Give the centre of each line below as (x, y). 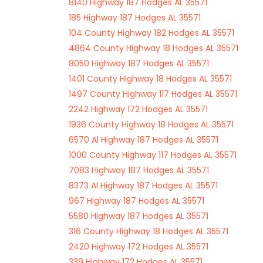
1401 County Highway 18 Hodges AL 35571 (150, 79)
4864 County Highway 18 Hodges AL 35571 (154, 48)
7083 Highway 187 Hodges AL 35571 (139, 170)
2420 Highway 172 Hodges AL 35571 (139, 247)
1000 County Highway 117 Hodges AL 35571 (153, 155)
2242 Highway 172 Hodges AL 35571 (138, 109)
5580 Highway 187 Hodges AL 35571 (139, 216)
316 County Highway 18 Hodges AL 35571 (149, 231)
